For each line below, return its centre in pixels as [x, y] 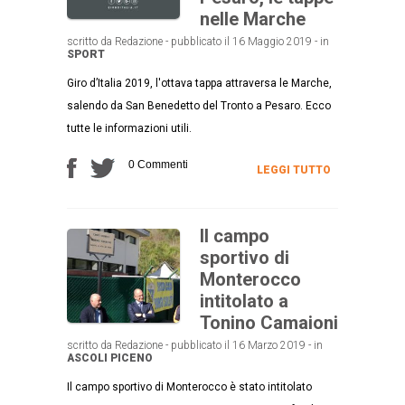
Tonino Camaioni [269, 322]
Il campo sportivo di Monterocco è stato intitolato [189, 386]
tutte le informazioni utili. [129, 128]
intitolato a [244, 301]
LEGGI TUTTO [294, 170]
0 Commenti [158, 164]
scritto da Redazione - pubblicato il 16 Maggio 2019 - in [198, 41]
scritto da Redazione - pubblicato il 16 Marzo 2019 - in [195, 345]
